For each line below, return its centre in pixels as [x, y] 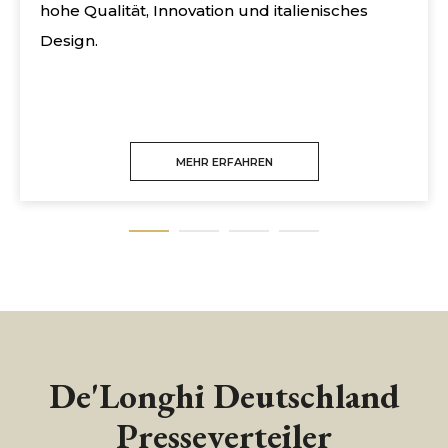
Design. [69, 40]
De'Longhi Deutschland [224, 395]
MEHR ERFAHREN [224, 162]
